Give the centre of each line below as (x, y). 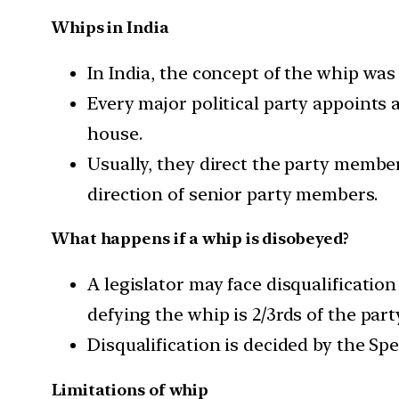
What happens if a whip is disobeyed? (201, 239)
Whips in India (110, 27)
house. (115, 133)
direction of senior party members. (232, 194)
